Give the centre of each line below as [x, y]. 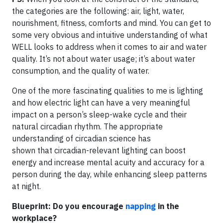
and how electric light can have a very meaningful [101, 103]
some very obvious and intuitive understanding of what [110, 35]
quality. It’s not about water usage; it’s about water [104, 59]
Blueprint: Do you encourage [69, 206]
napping [141, 206]
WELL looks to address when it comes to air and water [109, 47]
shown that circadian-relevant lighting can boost [99, 150]
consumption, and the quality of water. [81, 71]
